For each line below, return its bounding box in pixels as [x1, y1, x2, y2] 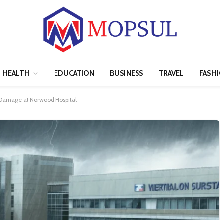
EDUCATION [54, 68, 95, 78]
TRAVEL [158, 68, 184, 78]
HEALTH [2, 68, 30, 78]
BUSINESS [110, 68, 143, 78]
